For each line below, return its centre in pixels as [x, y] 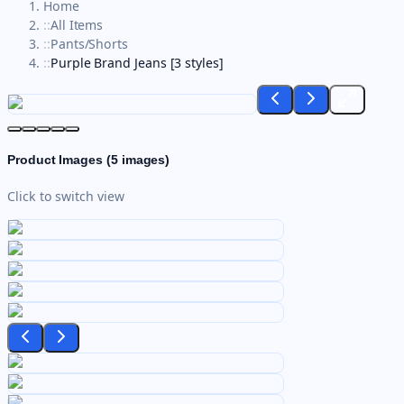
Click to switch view [66, 196]
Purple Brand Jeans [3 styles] [137, 63]
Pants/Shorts [89, 44]
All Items [77, 25]
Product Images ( [59, 160]
